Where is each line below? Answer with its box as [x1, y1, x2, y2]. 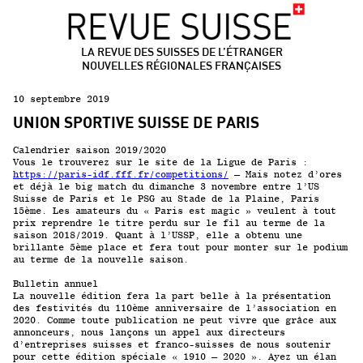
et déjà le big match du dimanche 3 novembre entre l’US [13, 180, 319, 192]
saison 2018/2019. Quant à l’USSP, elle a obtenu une [13, 228, 302, 241]
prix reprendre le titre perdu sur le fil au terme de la [13, 216, 325, 228]
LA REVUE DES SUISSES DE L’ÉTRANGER [80, 45, 283, 58]
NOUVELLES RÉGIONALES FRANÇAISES [82, 58, 281, 72]
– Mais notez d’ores [228, 168, 342, 180]
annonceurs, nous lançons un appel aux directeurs [13, 326, 285, 338]
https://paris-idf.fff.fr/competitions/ [13, 168, 228, 180]
